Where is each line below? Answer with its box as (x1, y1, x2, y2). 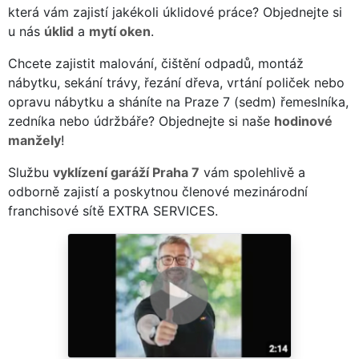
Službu (8, 163, 53, 180)
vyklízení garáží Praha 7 (53, 163, 200, 180)
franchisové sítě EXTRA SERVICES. (8, 202, 218, 219)
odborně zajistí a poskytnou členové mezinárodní (8, 183, 308, 200)
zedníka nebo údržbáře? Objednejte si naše (8, 112, 274, 129)
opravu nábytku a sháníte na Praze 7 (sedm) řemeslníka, (8, 93, 349, 110)
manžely (8, 131, 61, 148)
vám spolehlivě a (200, 163, 305, 180)
